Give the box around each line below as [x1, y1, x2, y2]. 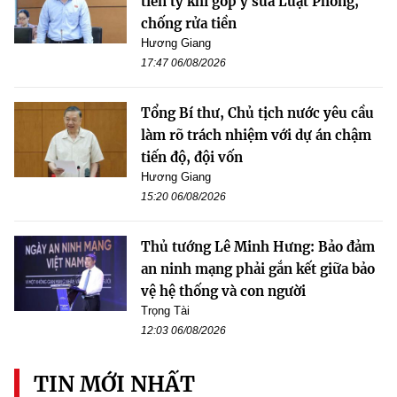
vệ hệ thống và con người [141, 283, 306, 300]
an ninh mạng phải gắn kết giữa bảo [141, 261, 375, 278]
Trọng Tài [141, 304, 190, 318]
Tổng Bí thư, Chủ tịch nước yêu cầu [141, 105, 374, 122]
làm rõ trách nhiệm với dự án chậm [141, 127, 371, 144]
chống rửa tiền [141, 15, 237, 33]
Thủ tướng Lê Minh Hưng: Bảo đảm [141, 238, 375, 256]
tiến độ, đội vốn [141, 149, 243, 167]
